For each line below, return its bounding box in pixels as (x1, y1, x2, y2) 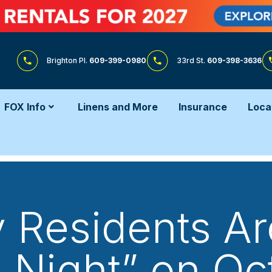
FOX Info (4, 100, 46, 113)
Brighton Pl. (46, 55, 89, 65)
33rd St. (176, 55, 207, 65)
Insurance (178, 100, 227, 113)
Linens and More (78, 100, 158, 113)
